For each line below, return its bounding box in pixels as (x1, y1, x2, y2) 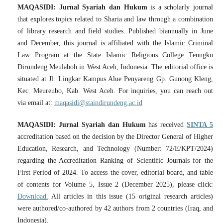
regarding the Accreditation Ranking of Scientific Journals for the (17, 157, 214, 165)
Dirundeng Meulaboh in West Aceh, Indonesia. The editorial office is (17, 63, 214, 71)
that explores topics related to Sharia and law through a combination (17, 15, 214, 23)
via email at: (17, 99, 54, 107)
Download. (17, 193, 48, 201)
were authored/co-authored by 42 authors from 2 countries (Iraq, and (17, 205, 214, 213)
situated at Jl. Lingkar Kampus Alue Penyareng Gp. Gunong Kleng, (17, 75, 214, 83)
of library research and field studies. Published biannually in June (17, 27, 214, 35)
